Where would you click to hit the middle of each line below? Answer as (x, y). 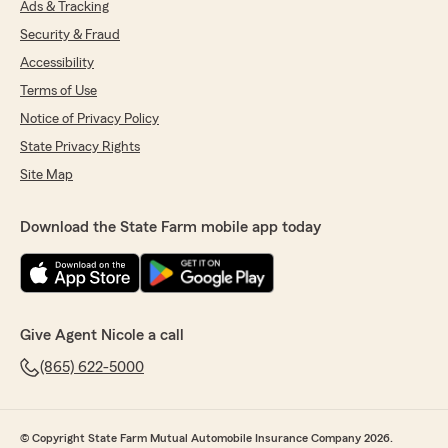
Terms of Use (58, 91)
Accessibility (57, 63)
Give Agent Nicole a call (102, 335)
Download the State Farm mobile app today (170, 227)
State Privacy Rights (80, 147)
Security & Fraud (70, 35)
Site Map (46, 175)
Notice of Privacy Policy (89, 119)
